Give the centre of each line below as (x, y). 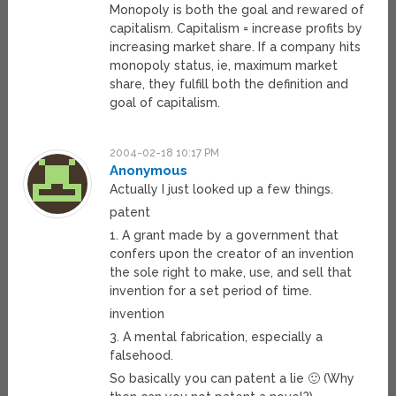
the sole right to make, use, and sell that (231, 273)
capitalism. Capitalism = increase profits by (236, 29)
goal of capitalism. (165, 103)
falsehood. (142, 356)
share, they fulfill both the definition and (229, 84)
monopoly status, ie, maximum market (224, 66)
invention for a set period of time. (211, 291)
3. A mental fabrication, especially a (217, 337)
